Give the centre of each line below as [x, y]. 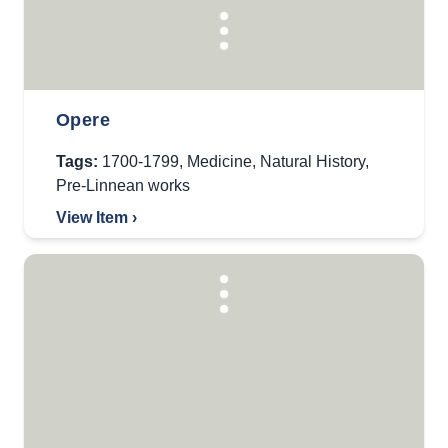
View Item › [96, 217]
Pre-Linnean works [123, 185]
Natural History [312, 161]
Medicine [219, 161]
